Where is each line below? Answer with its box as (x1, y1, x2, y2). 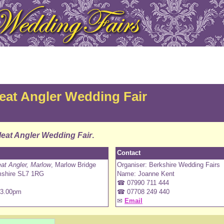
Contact (117, 148, 140, 156)
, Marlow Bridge (51, 160, 96, 168)
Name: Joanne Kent (117, 169, 174, 177)
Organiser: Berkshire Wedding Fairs (117, 160, 220, 168)
